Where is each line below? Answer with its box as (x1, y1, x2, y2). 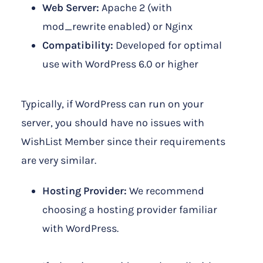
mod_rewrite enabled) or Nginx (42, 20, 193, 33)
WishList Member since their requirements (21, 135, 225, 149)
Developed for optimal (116, 39, 222, 52)
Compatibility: (42, 39, 116, 52)
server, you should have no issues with (21, 116, 204, 130)
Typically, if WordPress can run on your (21, 97, 204, 111)
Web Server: (42, 1, 99, 15)
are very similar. (21, 154, 96, 167)
